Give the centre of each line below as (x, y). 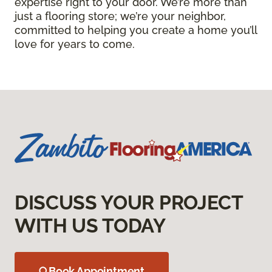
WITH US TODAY (90, 225)
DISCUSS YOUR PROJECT (129, 202)
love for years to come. (75, 44)
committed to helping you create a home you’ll (136, 30)
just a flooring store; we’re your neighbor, (120, 16)
